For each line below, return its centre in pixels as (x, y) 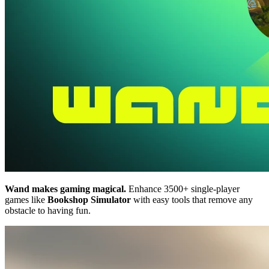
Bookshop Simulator (89, 199)
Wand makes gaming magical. (65, 189)
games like (26, 199)
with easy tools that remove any (192, 199)
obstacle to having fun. (48, 210)
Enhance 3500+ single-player (183, 189)
